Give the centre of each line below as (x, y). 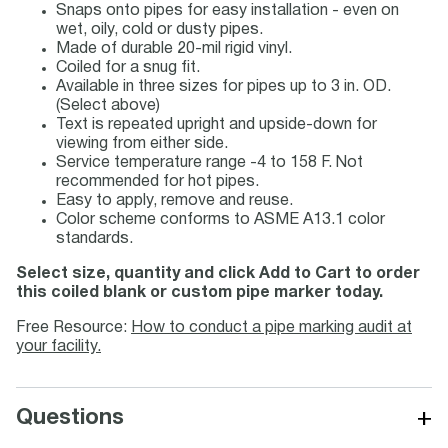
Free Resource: (73, 328)
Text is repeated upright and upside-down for (216, 125)
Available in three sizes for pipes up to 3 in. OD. (223, 87)
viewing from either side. (142, 144)
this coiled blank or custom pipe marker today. (199, 293)
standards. (94, 239)
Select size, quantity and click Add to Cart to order (218, 274)
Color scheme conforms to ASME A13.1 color (220, 220)
